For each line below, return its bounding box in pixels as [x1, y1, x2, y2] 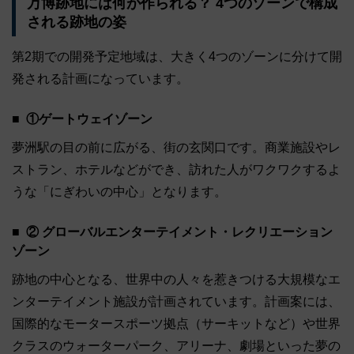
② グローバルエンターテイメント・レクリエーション [26, 225, 333, 239]
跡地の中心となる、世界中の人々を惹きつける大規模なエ [12, 273, 341, 287]
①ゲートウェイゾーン [26, 112, 153, 126]
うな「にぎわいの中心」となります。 [12, 185, 227, 199]
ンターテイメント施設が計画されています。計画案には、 [12, 295, 341, 309]
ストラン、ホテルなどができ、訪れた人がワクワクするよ [12, 163, 341, 177]
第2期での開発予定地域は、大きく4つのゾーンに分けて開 [12, 50, 342, 64]
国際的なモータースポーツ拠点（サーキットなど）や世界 [12, 317, 341, 331]
